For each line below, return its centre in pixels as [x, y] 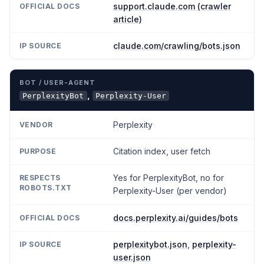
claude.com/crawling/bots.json [176, 46]
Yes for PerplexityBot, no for [168, 178]
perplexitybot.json [150, 245]
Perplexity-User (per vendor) [170, 191]
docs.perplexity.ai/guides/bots [175, 217]
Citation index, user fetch [161, 151]
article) [127, 19]
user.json [132, 258]
